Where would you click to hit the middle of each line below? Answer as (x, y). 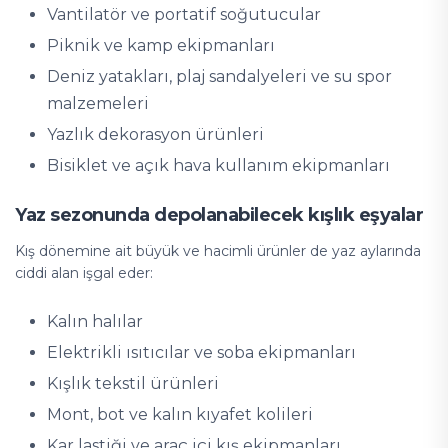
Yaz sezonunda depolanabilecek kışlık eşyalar (219, 215)
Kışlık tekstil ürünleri (133, 383)
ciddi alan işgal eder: (84, 273)
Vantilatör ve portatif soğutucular (184, 14)
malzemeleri (98, 103)
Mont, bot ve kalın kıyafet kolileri (180, 414)
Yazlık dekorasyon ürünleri (155, 134)
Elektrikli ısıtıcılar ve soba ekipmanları (201, 352)
